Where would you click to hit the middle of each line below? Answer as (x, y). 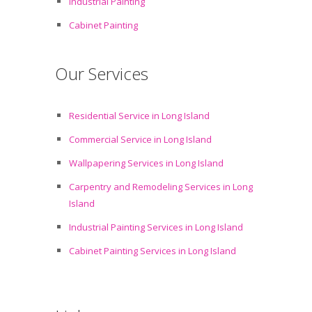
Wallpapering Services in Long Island (146, 163)
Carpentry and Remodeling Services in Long (161, 187)
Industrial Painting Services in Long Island (156, 227)
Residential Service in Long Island (139, 116)
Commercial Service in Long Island (140, 139)
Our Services (102, 73)
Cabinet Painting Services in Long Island (153, 251)
